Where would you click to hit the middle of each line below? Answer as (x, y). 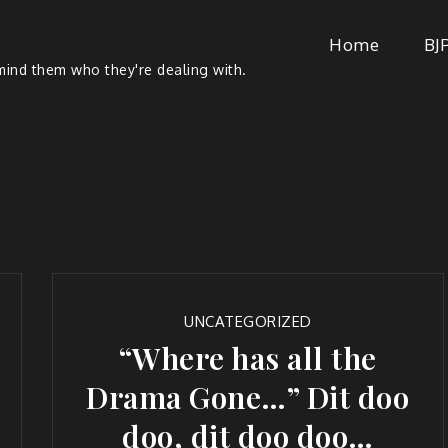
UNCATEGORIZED (248, 321)
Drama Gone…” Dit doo (248, 397)
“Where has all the (247, 358)
